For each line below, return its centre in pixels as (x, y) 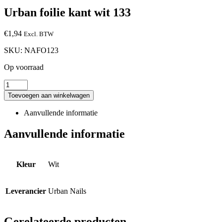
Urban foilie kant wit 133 (67, 12)
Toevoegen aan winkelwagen (49, 95)
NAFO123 (41, 50)
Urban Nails (67, 191)
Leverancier (26, 191)
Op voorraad (24, 67)
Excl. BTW (39, 34)
